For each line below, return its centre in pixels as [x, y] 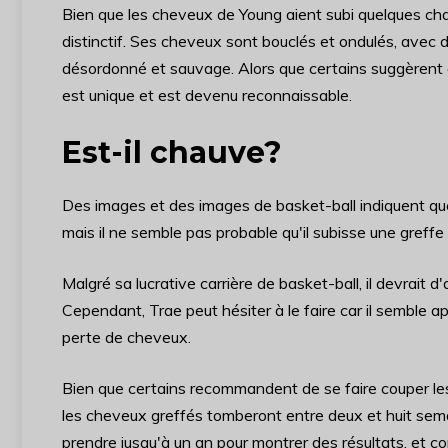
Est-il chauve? [172, 152]
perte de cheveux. [126, 336]
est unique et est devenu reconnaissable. [207, 94]
